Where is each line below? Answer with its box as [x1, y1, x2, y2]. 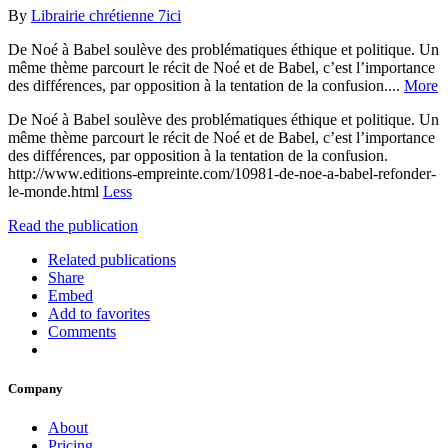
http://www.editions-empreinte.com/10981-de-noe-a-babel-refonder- [8, 164, 436, 182]
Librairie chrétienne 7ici [31, 6, 181, 24]
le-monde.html [8, 182, 103, 200]
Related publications [48, 250, 176, 268]
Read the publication [8, 216, 138, 234]
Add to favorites [48, 304, 150, 322]
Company [8, 381, 63, 397]
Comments [48, 322, 116, 340]
